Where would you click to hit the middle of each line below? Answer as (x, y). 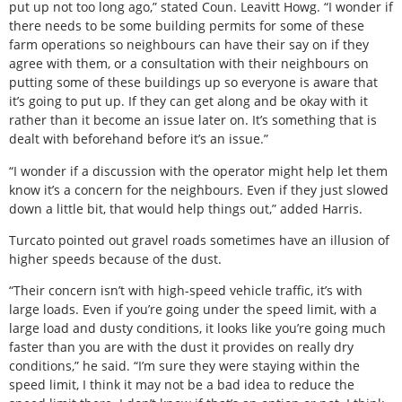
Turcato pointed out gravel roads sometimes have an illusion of (199, 240)
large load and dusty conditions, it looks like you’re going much (197, 328)
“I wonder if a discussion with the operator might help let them (198, 170)
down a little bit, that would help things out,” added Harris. (186, 208)
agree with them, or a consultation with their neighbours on (189, 64)
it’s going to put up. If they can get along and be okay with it (188, 101)
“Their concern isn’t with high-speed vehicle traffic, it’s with (186, 291)
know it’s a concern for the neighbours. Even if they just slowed (199, 189)
